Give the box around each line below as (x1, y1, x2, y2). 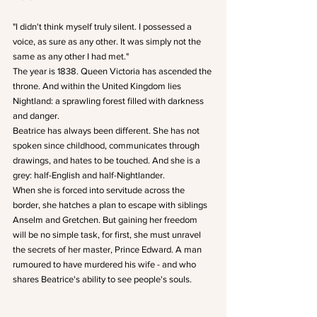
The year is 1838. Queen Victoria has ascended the (13, 66, 214, 76)
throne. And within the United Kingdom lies (13, 81, 183, 91)
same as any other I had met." (13, 51, 129, 62)
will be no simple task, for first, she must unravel (13, 229, 203, 240)
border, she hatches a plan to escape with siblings (13, 200, 209, 210)
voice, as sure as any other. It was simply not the (13, 36, 203, 47)
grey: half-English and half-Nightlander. (13, 170, 165, 180)
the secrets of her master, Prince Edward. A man (13, 244, 204, 255)
